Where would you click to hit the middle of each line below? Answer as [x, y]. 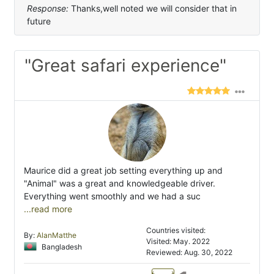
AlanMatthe [57, 235]
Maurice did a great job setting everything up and [123, 171]
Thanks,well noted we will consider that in [153, 9]
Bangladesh [61, 246]
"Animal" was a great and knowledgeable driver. [120, 183]
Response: [48, 9]
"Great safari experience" [125, 66]
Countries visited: [176, 231]
